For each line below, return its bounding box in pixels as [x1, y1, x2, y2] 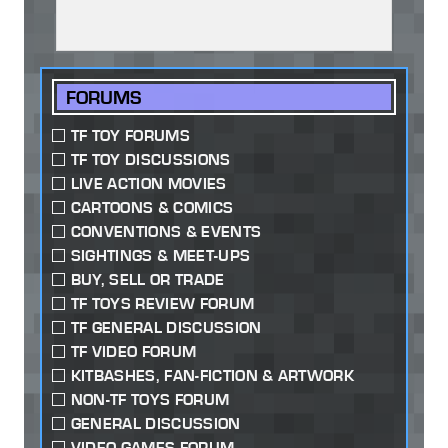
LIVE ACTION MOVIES [70, 174, 227, 194]
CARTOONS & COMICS [70, 198, 234, 218]
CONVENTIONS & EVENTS [70, 222, 262, 242]
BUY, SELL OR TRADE [70, 270, 225, 290]
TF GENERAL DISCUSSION [70, 318, 262, 338]
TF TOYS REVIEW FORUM [70, 294, 255, 314]
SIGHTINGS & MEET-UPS [70, 246, 251, 266]
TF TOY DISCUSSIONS [70, 150, 231, 170]
